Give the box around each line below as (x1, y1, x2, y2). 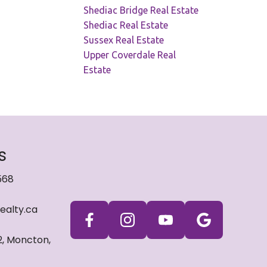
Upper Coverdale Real (83, 49, 176, 60)
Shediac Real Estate (83, 19, 169, 30)
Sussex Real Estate (83, 34, 164, 45)
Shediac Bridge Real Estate (83, 4, 199, 15)
